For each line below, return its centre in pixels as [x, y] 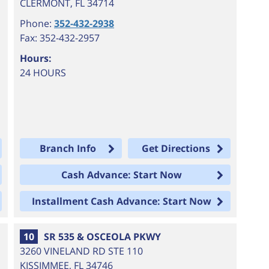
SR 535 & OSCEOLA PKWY [103, 237]
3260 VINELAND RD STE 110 [82, 251]
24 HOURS [43, 73]
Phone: [37, 23]
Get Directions [176, 148]
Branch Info [68, 148]
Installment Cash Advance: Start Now [122, 201]
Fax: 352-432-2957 [60, 38]
